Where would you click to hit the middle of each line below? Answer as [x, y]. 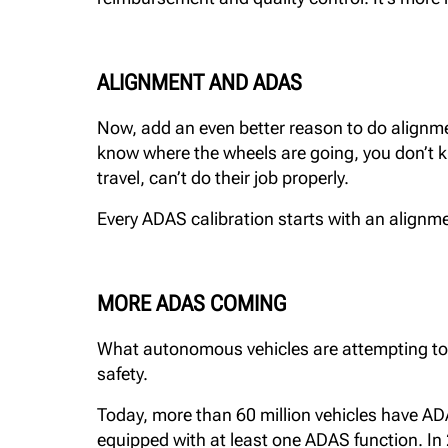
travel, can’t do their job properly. [223, 177]
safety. [122, 373]
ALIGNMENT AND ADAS [199, 82]
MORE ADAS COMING [191, 303]
